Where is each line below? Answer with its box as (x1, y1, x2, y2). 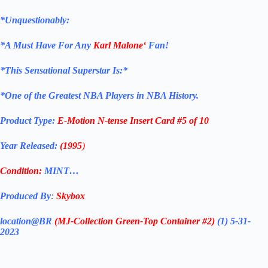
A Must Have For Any (5, 40, 93, 51)
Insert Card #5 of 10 (127, 115, 209, 126)
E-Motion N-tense (57, 115, 127, 126)
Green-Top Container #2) (115, 216, 215, 227)
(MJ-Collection (54, 216, 113, 227)
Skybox (56, 191, 85, 202)
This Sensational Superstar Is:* (5, 65, 127, 76)
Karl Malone (93, 40, 143, 51)
